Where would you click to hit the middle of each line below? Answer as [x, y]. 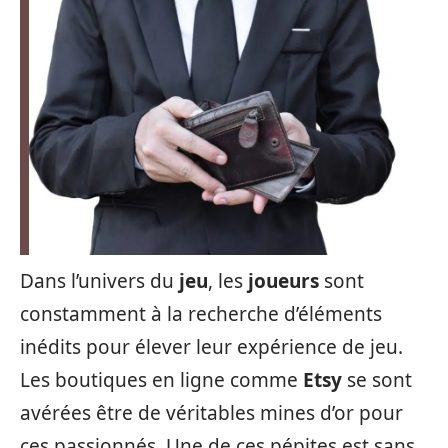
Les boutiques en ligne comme [161, 380]
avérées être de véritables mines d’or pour [211, 413]
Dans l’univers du [99, 281]
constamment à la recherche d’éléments [201, 314]
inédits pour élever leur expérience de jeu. [211, 347]
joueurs [283, 281]
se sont [377, 380]
